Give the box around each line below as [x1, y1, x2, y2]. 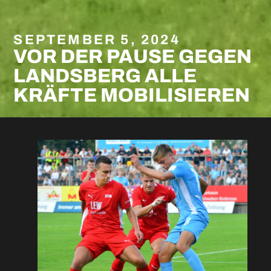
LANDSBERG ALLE [13, 65, 197, 87]
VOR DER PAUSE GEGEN [13, 46, 252, 68]
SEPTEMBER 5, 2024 [13, 32, 180, 48]
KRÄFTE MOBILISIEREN [13, 85, 250, 106]
